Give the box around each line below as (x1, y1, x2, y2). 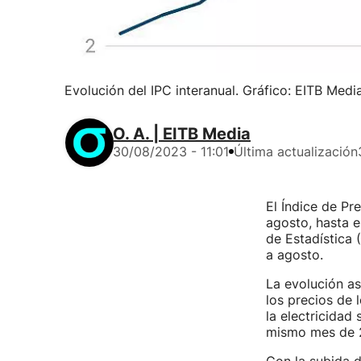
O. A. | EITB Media (113, 124, 251, 143)
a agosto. (265, 247, 323, 263)
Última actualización (234, 143, 358, 160)
